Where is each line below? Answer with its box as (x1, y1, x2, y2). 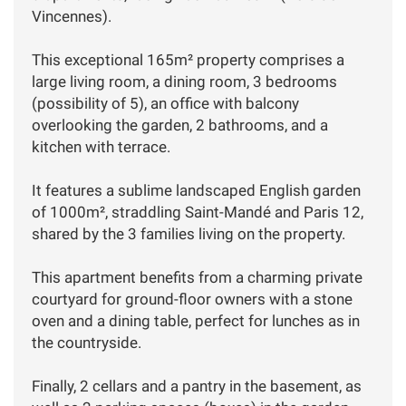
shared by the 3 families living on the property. (32, 224, 345, 243)
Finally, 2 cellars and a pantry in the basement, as (32, 376, 362, 395)
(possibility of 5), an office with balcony (32, 93, 299, 112)
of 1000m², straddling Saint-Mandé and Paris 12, (32, 202, 363, 221)
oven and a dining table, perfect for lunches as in (32, 311, 360, 330)
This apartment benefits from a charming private (32, 267, 362, 286)
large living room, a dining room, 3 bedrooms (32, 72, 337, 91)
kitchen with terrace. (32, 137, 170, 156)
